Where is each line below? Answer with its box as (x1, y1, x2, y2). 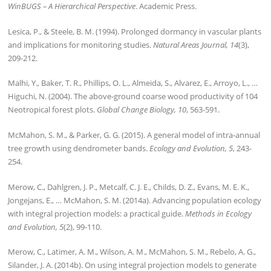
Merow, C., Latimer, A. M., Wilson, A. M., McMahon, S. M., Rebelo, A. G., (8, 246, 256, 258)
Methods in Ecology (185, 207, 252, 219)
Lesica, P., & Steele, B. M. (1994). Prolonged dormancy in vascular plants (8, 25, 262, 37)
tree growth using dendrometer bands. (8, 143, 150, 154)
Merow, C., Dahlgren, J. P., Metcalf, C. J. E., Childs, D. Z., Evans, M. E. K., (8, 181, 250, 192)
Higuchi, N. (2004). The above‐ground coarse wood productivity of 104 (8, 91, 258, 102)
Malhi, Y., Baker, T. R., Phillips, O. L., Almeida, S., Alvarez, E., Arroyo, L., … (8, 77, 258, 89)
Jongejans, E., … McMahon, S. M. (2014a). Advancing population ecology (8, 194, 262, 206)
